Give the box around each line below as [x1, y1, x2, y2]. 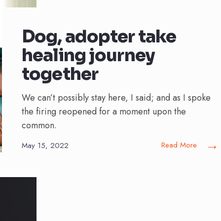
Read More [161, 140, 197, 150]
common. [22, 119, 57, 132]
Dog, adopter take [22, 26, 177, 47]
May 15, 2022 [22, 140, 69, 151]
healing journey [22, 44, 155, 66]
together [22, 63, 98, 85]
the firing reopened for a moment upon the [22, 105, 186, 118]
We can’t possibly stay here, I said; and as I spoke [22, 91, 211, 104]
